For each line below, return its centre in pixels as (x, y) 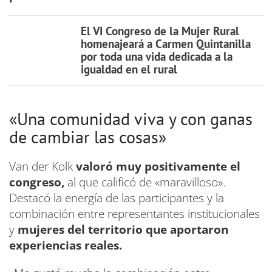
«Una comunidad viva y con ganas (131, 118)
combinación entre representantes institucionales (134, 213)
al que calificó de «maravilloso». (145, 182)
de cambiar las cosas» (88, 137)
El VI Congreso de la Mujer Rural (160, 31)
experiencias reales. (66, 245)
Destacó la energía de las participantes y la (117, 198)
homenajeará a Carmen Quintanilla (165, 43)
